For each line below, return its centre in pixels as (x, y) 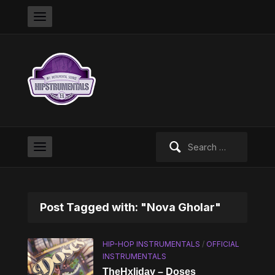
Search (169, 138)
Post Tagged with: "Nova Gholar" (130, 207)
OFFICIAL (223, 244)
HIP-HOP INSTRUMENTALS (152, 244)
